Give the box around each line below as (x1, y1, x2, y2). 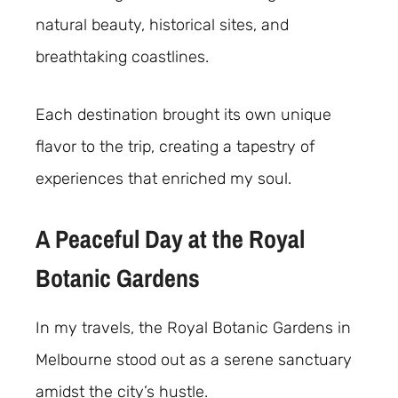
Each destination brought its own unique (36, 104, 331, 124)
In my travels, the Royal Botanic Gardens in (36, 318, 351, 338)
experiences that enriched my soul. (36, 168, 291, 188)
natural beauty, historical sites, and (36, 14, 289, 35)
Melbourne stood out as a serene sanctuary (36, 350, 352, 370)
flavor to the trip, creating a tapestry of (36, 136, 314, 156)
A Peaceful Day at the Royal (36, 222, 305, 257)
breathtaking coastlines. (36, 46, 209, 67)
